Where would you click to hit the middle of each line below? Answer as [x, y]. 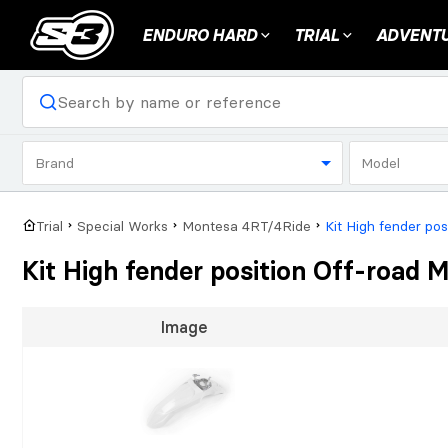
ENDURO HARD [199, 35]
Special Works [122, 226]
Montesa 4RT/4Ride [246, 226]
